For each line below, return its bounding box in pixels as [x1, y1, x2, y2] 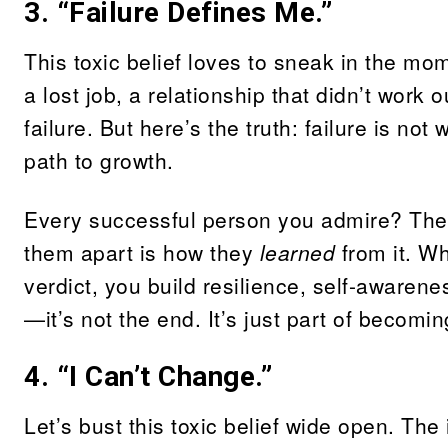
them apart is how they [24, 237, 260, 267]
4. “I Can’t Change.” [24, 360, 272, 393]
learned [259, 237, 335, 267]
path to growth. [24, 145, 174, 175]
